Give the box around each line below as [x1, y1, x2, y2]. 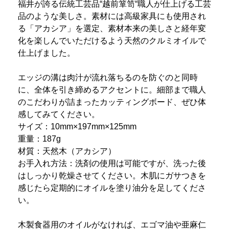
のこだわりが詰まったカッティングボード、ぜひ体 [18, 97, 206, 106]
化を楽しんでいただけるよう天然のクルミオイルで [18, 36, 206, 45]
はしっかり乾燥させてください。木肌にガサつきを [18, 171, 206, 180]
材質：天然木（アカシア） [18, 146, 116, 155]
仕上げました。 [18, 48, 75, 57]
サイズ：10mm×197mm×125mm [18, 122, 136, 131]
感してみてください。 [18, 109, 100, 119]
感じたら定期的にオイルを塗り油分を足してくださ [18, 183, 206, 192]
